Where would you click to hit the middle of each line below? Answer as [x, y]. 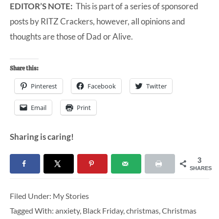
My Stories [71, 196]
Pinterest [44, 86]
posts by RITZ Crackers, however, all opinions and [98, 21]
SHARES [201, 168]
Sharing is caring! [42, 136]
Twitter [156, 86]
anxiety [67, 211]
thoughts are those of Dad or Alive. [71, 36]
